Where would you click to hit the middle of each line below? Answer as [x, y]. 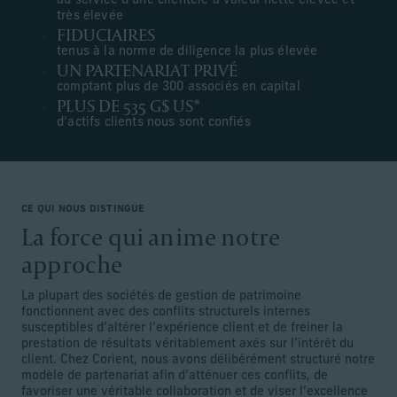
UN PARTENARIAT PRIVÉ [147, 70]
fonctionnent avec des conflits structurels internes [166, 313]
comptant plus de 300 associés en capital [179, 88]
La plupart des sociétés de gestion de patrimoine [161, 297]
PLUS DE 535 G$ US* [128, 106]
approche [72, 265]
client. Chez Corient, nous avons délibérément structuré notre [198, 361]
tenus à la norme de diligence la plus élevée [187, 52]
